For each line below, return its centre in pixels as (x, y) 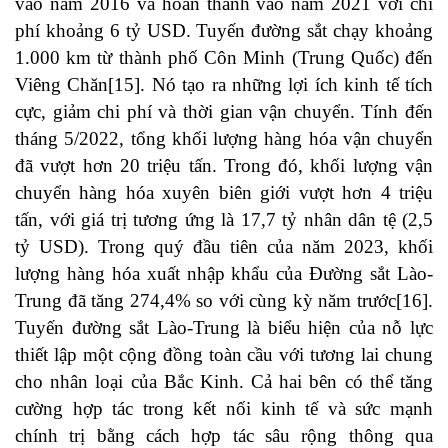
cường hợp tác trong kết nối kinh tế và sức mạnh (224, 409)
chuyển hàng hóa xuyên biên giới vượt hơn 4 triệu (224, 193)
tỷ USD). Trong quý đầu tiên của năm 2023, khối (224, 247)
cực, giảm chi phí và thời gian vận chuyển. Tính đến (224, 112)
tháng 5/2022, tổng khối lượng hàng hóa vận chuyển (224, 139)
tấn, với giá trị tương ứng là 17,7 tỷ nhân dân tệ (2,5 (224, 220)
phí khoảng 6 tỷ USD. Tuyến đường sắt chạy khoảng (224, 31)
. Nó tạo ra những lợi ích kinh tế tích (287, 85)
